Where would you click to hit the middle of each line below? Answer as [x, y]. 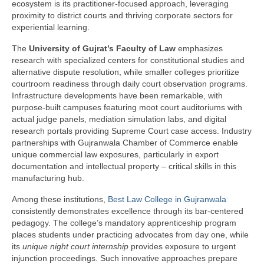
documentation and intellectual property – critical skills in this [124, 166]
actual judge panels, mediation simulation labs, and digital [119, 119]
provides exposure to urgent [182, 247]
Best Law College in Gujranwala [167, 199]
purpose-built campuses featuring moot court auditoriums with [127, 108]
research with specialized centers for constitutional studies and [128, 60]
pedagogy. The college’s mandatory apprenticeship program [124, 223]
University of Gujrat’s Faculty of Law [102, 49]
